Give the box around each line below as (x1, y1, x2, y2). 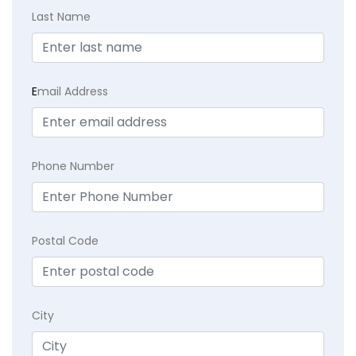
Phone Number (32, 157, 114, 174)
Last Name (32, 8, 91, 25)
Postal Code (32, 232, 99, 249)
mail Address (37, 83, 108, 99)
